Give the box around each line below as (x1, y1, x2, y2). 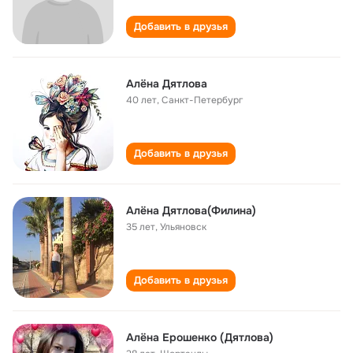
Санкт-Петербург (162, 94, 243, 106)
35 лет (126, 221, 155, 233)
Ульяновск (160, 221, 206, 233)
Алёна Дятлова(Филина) (126, 203, 256, 217)
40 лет (126, 94, 157, 106)
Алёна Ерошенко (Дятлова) (126, 330, 273, 344)
